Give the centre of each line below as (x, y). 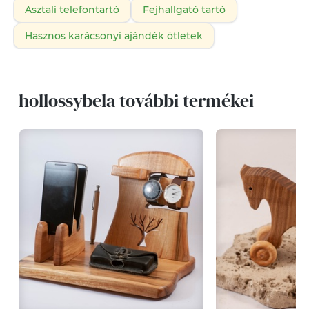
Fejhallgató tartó (184, 10)
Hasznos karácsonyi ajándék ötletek (113, 36)
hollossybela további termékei (136, 101)
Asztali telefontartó (72, 10)
